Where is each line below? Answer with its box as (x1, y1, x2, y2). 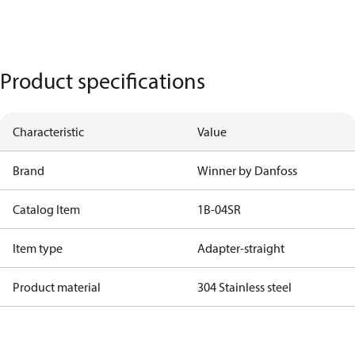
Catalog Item (13, 201, 80, 217)
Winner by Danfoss (197, 162, 297, 178)
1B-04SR (197, 201, 241, 217)
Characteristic (13, 124, 84, 139)
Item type (13, 240, 63, 256)
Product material (13, 279, 101, 295)
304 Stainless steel (197, 279, 292, 295)
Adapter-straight (197, 240, 284, 256)
